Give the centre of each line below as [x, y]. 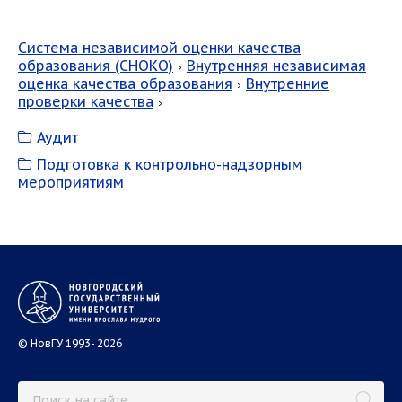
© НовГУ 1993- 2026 [70, 343]
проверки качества [86, 101]
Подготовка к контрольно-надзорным [167, 164]
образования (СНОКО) [96, 66]
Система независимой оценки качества [159, 48]
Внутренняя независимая [276, 66]
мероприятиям [71, 182]
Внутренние [288, 83]
